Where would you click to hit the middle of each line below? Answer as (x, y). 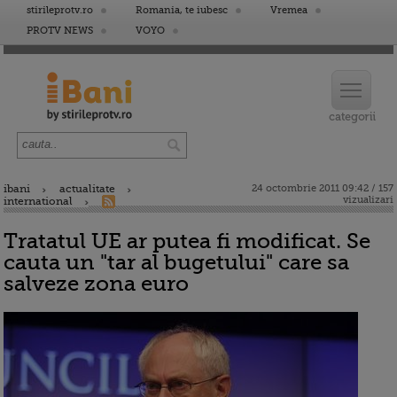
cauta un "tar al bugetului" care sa (176, 262)
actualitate (87, 189)
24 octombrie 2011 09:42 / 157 (323, 188)
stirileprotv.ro (60, 10)
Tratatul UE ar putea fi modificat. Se (187, 241)
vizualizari (368, 200)
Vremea (289, 10)
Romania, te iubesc (182, 10)
